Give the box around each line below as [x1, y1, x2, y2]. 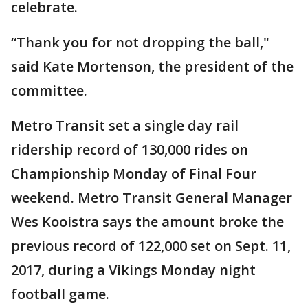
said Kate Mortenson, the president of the [11, 57, 294, 76]
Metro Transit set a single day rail [11, 116, 239, 135]
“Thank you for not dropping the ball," [11, 33, 269, 52]
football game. [11, 285, 109, 304]
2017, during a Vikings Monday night [11, 261, 256, 280]
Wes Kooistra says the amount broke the [11, 212, 284, 232]
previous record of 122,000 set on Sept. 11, [11, 236, 291, 256]
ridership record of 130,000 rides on [11, 140, 248, 159]
